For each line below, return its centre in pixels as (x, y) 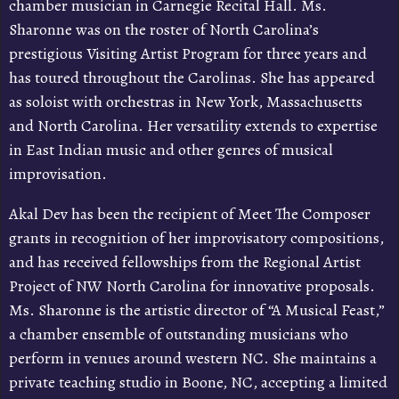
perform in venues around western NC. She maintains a (192, 358)
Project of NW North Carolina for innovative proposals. (191, 285)
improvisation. (57, 173)
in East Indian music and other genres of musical (171, 149)
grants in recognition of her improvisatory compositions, (196, 237)
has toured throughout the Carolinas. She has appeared (191, 77)
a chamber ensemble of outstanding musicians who (178, 334)
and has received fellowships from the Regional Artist (184, 261)
